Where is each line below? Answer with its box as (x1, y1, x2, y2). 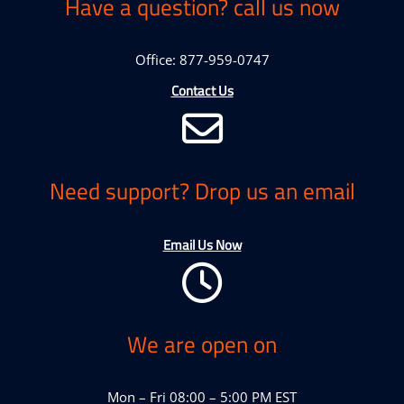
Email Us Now (162, 234, 242, 255)
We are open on (127, 327, 277, 363)
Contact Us (170, 80, 234, 102)
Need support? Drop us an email (49, 173, 355, 208)
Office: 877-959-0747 (134, 50, 270, 69)
